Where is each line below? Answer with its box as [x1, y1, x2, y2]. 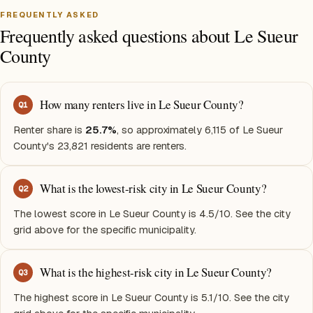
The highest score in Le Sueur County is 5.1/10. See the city [13, 291, 289, 305]
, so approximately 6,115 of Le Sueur [117, 123, 283, 137]
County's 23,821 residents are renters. [13, 139, 187, 153]
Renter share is [13, 123, 85, 137]
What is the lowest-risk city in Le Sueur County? [40, 180, 267, 197]
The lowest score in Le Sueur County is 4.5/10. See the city [13, 207, 291, 221]
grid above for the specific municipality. [13, 223, 196, 237]
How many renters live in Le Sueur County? [40, 96, 244, 113]
